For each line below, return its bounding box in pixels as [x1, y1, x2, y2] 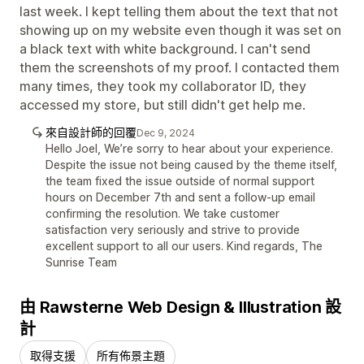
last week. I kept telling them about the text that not [19, 2, 338, 19]
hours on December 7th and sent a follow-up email [45, 189, 315, 204]
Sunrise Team [45, 254, 117, 269]
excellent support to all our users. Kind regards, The [45, 238, 323, 253]
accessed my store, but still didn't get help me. [19, 96, 305, 113]
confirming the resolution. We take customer [45, 206, 279, 220]
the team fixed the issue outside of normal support [45, 173, 314, 188]
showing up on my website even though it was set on [19, 21, 341, 38]
